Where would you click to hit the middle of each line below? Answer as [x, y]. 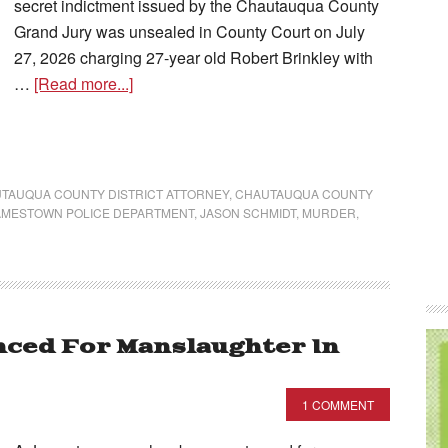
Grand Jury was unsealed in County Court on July [189, 31]
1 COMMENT [338, 404]
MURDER [329, 212]
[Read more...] [83, 83]
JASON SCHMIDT [248, 212]
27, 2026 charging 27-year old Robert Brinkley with [193, 57]
